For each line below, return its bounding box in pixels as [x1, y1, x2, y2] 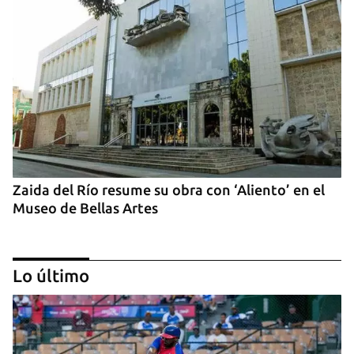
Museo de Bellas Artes [13, 200, 158, 217]
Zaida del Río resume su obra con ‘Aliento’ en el [13, 182, 325, 198]
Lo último [13, 265, 89, 286]
